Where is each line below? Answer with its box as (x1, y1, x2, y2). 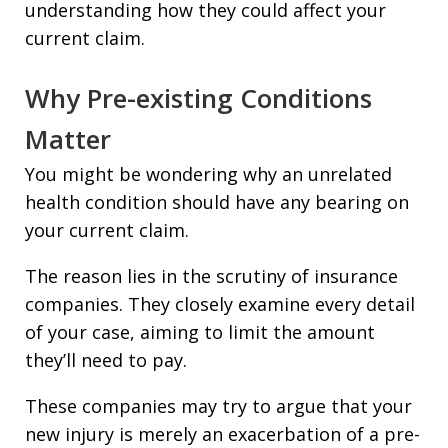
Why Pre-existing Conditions (25, 80, 372, 117)
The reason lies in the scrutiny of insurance (25, 264, 398, 289)
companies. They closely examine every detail (25, 292, 415, 317)
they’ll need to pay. (25, 348, 187, 373)
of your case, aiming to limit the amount (25, 320, 375, 345)
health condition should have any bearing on (25, 190, 409, 215)
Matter (25, 121, 111, 158)
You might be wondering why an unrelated (25, 162, 392, 187)
